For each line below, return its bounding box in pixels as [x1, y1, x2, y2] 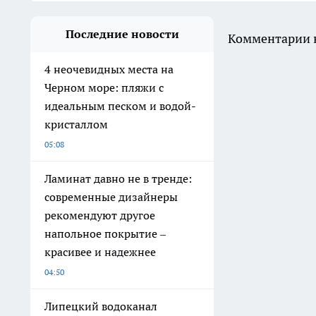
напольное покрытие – [44, 226, 166, 241]
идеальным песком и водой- [44, 99, 196, 114]
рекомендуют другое [44, 208, 155, 223]
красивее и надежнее [44, 245, 156, 260]
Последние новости [65, 27, 179, 42]
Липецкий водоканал [44, 299, 157, 314]
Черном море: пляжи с [44, 80, 164, 95]
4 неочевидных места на [44, 62, 174, 77]
